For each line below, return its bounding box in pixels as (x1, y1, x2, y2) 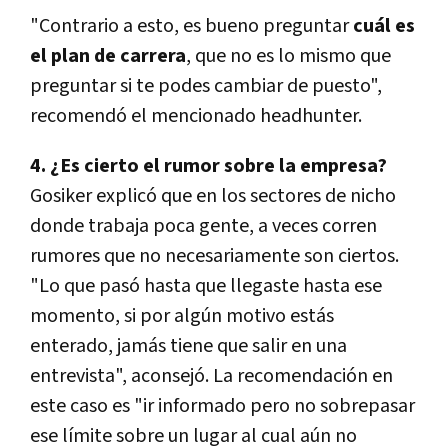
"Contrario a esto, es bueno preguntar (30, 13, 353, 40)
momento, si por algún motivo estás (30, 303, 334, 330)
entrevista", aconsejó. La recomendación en (30, 363, 393, 390)
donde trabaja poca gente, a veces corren (30, 213, 377, 240)
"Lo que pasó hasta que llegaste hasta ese (30, 273, 382, 300)
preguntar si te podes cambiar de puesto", (30, 73, 382, 100)
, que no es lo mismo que (186, 43, 391, 70)
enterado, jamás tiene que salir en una (30, 333, 347, 360)
